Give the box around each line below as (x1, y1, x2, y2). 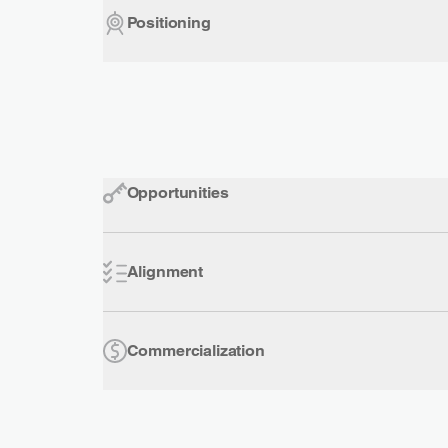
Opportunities (126, 182, 229, 202)
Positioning (126, 12, 211, 32)
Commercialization (126, 340, 265, 360)
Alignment (126, 261, 204, 281)
